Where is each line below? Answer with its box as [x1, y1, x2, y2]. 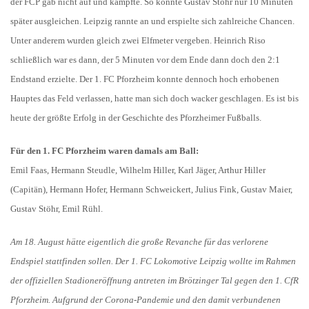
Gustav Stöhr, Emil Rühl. [10, 203, 103, 214]
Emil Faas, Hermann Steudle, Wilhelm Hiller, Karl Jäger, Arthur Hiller [10, 165, 266, 175]
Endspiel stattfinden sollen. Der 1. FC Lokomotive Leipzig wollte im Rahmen [10, 256, 296, 266]
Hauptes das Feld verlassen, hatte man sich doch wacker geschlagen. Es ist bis [10, 93, 299, 103]
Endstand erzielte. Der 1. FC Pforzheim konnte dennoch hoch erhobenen [10, 74, 279, 84]
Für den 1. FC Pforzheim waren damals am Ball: [10, 146, 199, 156]
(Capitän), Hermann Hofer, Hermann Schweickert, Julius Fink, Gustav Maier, [10, 184, 292, 195]
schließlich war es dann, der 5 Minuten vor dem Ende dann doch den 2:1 [10, 54, 280, 65]
